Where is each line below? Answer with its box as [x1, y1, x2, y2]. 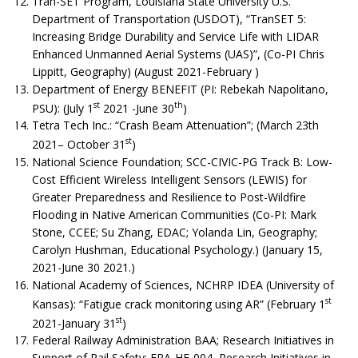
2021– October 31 [32, 137, 125, 152]
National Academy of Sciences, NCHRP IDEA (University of [32, 277, 334, 292]
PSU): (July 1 [32, 100, 93, 116]
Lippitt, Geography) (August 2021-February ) [32, 63, 259, 79]
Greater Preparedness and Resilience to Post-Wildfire [32, 189, 306, 205]
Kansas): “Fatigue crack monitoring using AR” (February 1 [32, 296, 325, 312]
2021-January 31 [32, 315, 116, 331]
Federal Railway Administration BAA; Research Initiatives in [32, 332, 334, 348]
